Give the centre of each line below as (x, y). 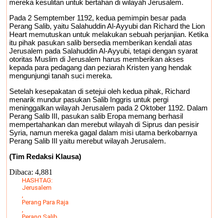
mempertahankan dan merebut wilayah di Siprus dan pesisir (104, 124)
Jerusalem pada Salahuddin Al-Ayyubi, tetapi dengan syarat (103, 51)
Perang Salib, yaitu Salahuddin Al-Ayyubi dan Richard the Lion (107, 26)
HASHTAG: (37, 180)
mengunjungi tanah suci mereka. (61, 76)
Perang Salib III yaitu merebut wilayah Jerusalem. (88, 141)
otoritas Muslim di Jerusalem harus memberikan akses (97, 59)
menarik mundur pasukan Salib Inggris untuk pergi (89, 100)
